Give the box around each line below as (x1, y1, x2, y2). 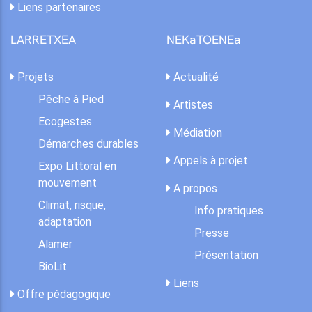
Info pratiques (194, 204, 263, 218)
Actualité (171, 70, 219, 84)
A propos (171, 182, 217, 196)
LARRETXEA (10, 32, 76, 48)
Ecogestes (38, 115, 92, 129)
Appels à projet (171, 154, 248, 168)
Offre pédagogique (15, 288, 111, 302)
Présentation (194, 249, 258, 263)
